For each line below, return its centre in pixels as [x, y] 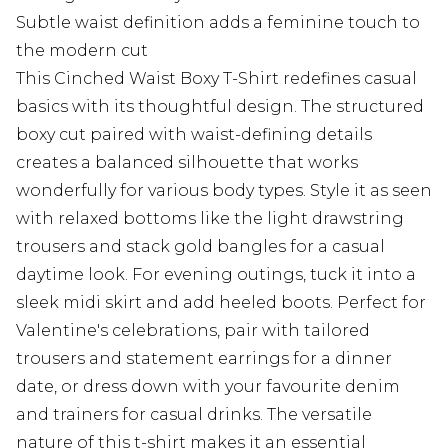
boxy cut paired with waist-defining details [194, 135]
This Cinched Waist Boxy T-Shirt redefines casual [216, 79]
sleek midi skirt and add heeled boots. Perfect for [221, 303]
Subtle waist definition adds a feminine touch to [218, 23]
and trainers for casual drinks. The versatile [194, 415]
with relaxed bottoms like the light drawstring [210, 219]
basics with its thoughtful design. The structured [220, 107]
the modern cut [82, 51]
